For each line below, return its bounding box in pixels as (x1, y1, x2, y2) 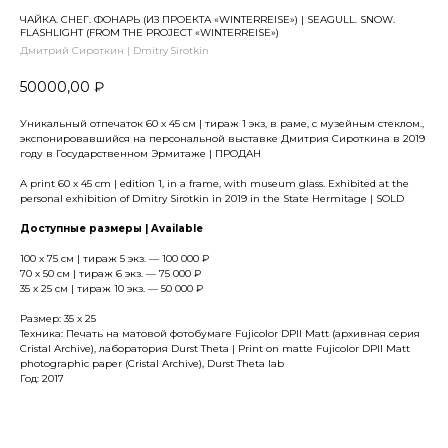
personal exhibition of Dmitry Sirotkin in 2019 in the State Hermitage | (20, 191, 376, 205)
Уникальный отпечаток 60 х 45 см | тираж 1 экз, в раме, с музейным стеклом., (20, 116, 424, 130)
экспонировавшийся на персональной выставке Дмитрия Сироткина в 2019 (20, 131, 425, 145)
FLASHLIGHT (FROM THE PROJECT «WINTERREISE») (20, 26, 279, 39)
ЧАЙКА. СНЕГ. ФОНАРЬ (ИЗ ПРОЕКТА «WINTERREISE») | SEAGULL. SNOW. (20, 13, 395, 26)
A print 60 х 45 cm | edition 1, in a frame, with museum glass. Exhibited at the (20, 176, 409, 190)
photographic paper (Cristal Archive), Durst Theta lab (20, 356, 284, 370)
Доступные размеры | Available (20, 221, 203, 235)
